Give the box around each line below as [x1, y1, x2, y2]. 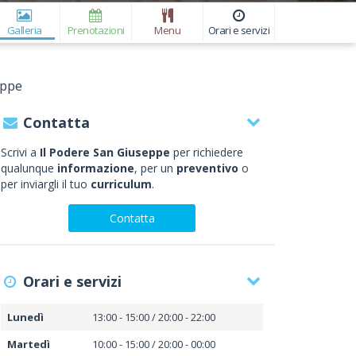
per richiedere [170, 145, 243, 160]
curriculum [91, 176, 152, 192]
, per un [134, 161, 176, 176]
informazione [57, 161, 134, 176]
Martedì [7, 337, 50, 351]
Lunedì [7, 310, 44, 324]
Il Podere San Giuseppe [40, 145, 170, 160]
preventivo [176, 161, 238, 176]
